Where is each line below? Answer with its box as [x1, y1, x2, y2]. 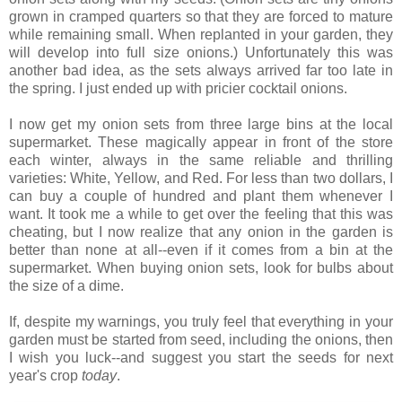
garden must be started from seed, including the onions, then [9, 331, 393, 347]
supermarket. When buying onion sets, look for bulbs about [9, 259, 393, 275]
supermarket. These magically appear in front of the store [9, 134, 393, 150]
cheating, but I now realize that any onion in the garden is [9, 223, 393, 240]
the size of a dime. [9, 277, 124, 293]
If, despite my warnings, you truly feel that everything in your [9, 313, 393, 329]
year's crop [9, 367, 78, 383]
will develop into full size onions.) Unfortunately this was [9, 44, 393, 60]
